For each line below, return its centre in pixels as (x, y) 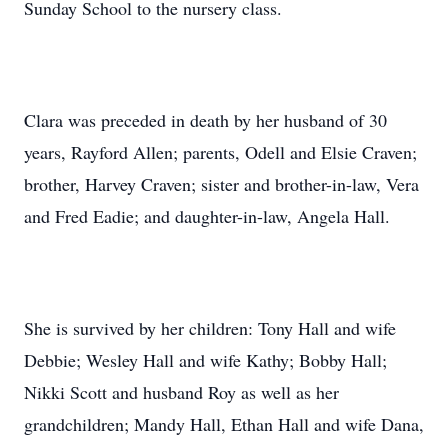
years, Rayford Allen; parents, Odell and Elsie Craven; (220, 152)
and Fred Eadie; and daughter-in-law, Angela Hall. (207, 216)
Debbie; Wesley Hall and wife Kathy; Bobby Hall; (205, 360)
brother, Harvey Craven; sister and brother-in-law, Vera (221, 184)
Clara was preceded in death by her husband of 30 (205, 120)
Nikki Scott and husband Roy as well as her (181, 392)
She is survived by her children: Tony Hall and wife (210, 328)
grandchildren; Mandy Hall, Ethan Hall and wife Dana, (224, 424)
